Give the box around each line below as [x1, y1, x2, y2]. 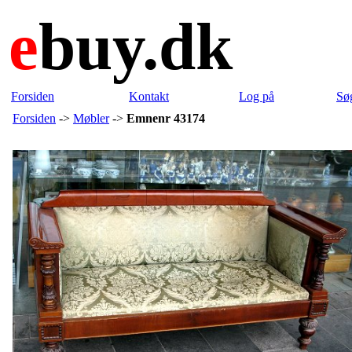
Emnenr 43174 [126, 112, 205, 125]
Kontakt [129, 90, 169, 103]
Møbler [73, 112, 109, 125]
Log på [239, 90, 274, 103]
